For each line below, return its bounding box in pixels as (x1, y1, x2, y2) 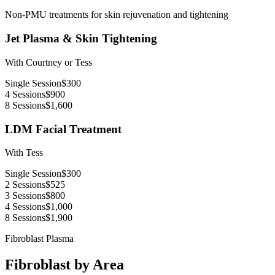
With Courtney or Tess (5, 56, 92, 68)
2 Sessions (5, 179, 45, 190)
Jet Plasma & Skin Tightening (5, 32, 157, 45)
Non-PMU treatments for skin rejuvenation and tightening (5, 9, 228, 20)
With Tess (5, 147, 43, 158)
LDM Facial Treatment (5, 122, 122, 136)
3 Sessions (5, 190, 45, 201)
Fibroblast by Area (5, 257, 124, 273)
